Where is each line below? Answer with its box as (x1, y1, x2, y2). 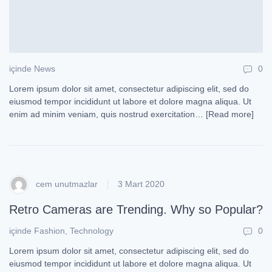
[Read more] (206, 109, 254, 119)
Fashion (34, 225, 65, 236)
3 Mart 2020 (118, 179, 165, 189)
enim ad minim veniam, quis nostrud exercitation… (9, 109, 206, 119)
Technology (70, 225, 114, 236)
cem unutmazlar (33, 178, 98, 189)
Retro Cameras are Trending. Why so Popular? (9, 202, 263, 216)
